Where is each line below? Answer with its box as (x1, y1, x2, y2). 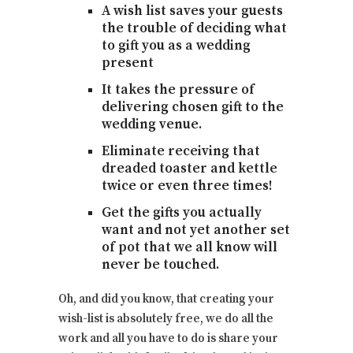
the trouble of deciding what (102, 20, 287, 38)
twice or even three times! (102, 177, 273, 195)
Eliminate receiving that (102, 143, 260, 161)
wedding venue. (102, 116, 202, 134)
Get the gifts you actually (102, 204, 262, 222)
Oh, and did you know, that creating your (58, 292, 274, 307)
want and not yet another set (102, 221, 290, 240)
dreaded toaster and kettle (102, 160, 277, 178)
